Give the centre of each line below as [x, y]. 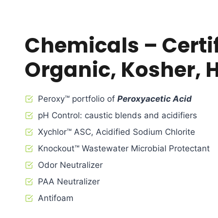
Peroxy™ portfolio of [78, 99]
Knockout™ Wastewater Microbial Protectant [124, 148]
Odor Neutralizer [70, 165]
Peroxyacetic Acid [154, 99]
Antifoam [56, 198]
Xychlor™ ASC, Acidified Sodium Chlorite [117, 132]
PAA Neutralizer [69, 182]
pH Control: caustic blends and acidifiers [118, 115]
